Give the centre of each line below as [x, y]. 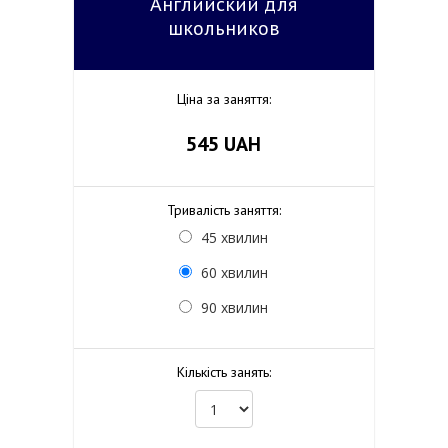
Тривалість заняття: [223, 210]
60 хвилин [235, 272]
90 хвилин [235, 307]
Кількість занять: [223, 372]
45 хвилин [235, 237]
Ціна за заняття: [223, 99]
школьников [223, 28]
